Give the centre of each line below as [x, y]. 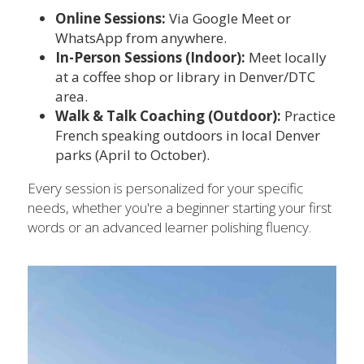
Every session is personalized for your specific [165, 188]
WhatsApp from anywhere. [141, 38]
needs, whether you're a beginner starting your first [180, 208]
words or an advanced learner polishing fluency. [169, 227]
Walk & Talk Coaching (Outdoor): [170, 116]
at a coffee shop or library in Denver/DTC [185, 77]
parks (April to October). [132, 155]
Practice [310, 116]
